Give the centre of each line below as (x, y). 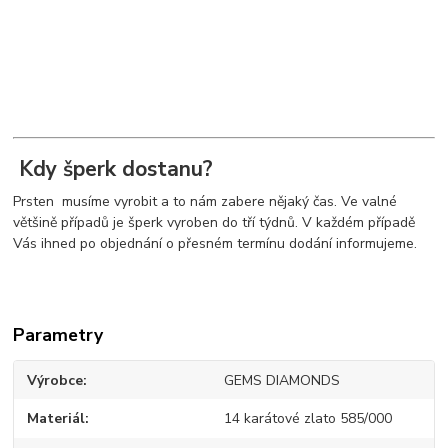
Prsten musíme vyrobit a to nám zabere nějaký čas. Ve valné (205, 201)
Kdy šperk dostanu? (113, 169)
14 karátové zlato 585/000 (307, 419)
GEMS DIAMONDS (281, 380)
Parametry (58, 334)
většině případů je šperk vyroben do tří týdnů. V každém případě (214, 222)
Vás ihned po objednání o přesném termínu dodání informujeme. (215, 243)
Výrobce (55, 380)
